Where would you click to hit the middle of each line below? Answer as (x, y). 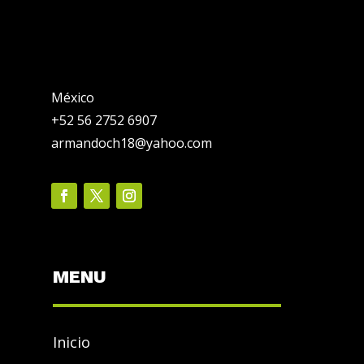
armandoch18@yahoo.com (131, 143)
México (72, 98)
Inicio (71, 342)
